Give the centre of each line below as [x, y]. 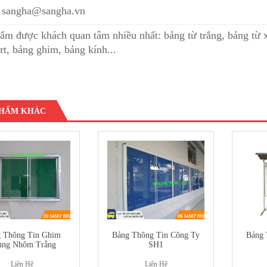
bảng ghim [35, 50]
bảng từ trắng [193, 35]
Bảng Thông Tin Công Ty [156, 235]
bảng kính [86, 50]
